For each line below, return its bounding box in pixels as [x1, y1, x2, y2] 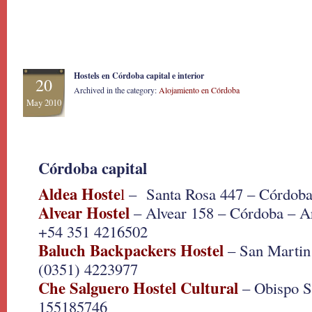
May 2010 [26, 97, 61, 109]
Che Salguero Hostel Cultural [38, 276, 238, 299]
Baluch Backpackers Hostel [38, 239, 224, 262]
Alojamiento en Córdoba [159, 84, 240, 95]
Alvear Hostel [38, 201, 130, 224]
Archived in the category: [74, 84, 159, 95]
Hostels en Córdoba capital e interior [74, 70, 204, 81]
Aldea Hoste [38, 182, 120, 205]
